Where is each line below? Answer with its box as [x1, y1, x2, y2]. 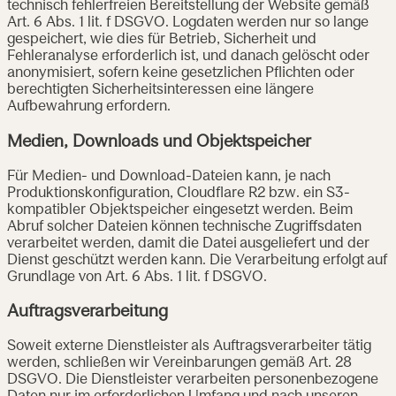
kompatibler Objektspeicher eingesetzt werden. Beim [7, 202, 353, 217]
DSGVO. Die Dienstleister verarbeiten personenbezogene [7, 373, 378, 388]
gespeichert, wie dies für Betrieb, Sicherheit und [7, 33, 316, 48]
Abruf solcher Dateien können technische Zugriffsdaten [7, 219, 362, 234]
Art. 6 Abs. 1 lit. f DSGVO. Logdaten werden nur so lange [7, 16, 369, 31]
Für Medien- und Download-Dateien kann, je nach [7, 169, 331, 184]
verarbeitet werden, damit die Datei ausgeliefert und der [7, 236, 369, 251]
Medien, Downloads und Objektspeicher [7, 134, 311, 151]
